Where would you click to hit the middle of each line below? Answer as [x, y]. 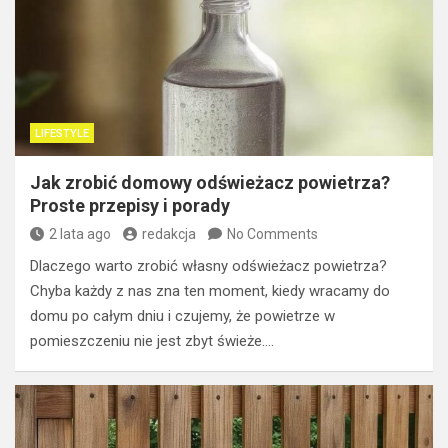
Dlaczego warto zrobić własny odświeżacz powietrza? [208, 265]
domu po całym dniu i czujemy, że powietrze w [182, 315]
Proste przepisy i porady [130, 205]
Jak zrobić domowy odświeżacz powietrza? [210, 182]
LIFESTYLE [62, 133]
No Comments [272, 233]
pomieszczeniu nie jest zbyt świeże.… [152, 340]
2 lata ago [80, 233]
